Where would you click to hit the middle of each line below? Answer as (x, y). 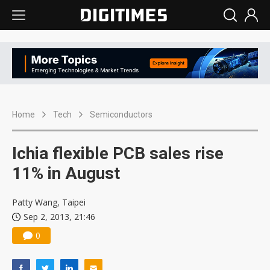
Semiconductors (121, 115)
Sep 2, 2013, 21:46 (59, 217)
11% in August (66, 174)
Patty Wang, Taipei (49, 202)
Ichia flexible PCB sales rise (118, 154)
